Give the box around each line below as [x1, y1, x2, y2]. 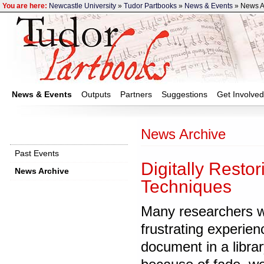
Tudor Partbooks [124, 2, 177, 10]
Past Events [15, 149, 59, 158]
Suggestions [161, 90, 207, 99]
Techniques [141, 177, 232, 196]
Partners [120, 90, 152, 99]
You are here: [2, 2, 47, 10]
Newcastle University [49, 2, 116, 10]
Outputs [81, 90, 111, 99]
